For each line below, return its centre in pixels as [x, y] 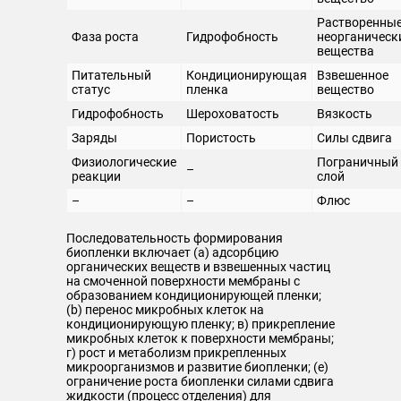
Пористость [221, 138]
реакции [96, 176]
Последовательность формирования [175, 238]
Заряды [94, 138]
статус [91, 90]
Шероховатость [233, 114]
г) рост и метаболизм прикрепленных [176, 353]
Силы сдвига [354, 138]
